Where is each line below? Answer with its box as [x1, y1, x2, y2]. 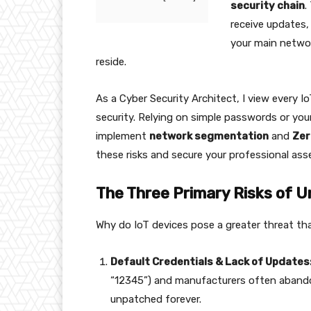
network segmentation [149, 130, 269, 143]
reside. [96, 56, 126, 69]
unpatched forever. [110, 293, 201, 306]
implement [96, 130, 149, 143]
